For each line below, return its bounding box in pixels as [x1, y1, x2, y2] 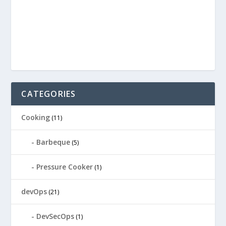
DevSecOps [36, 211, 75, 221]
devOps [21, 186, 47, 196]
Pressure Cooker [36, 161, 93, 172]
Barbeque [36, 137, 71, 147]
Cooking [21, 112, 50, 122]
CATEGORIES [21, 88, 76, 99]
